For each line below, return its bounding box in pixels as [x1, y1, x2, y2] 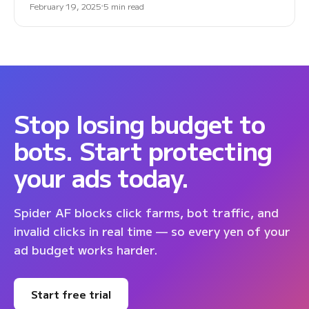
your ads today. [14, 158, 189, 195]
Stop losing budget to [14, 104, 266, 141]
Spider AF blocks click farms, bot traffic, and [14, 203, 279, 221]
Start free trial [31, 286, 111, 301]
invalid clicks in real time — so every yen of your [14, 221, 290, 239]
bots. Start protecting [14, 131, 272, 168]
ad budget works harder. [14, 240, 157, 258]
